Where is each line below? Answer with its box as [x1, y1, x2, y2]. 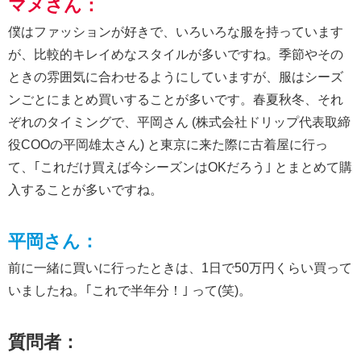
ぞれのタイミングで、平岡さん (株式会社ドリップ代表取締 [8, 114, 351, 129]
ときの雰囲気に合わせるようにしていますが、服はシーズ [8, 69, 343, 84]
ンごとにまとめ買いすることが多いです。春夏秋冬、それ [8, 92, 343, 106]
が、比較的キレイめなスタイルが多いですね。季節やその [8, 47, 343, 61]
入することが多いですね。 [8, 182, 163, 197]
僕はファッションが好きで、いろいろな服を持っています [8, 24, 343, 39]
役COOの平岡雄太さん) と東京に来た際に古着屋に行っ [8, 137, 328, 151]
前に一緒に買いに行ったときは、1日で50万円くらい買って [8, 260, 352, 275]
